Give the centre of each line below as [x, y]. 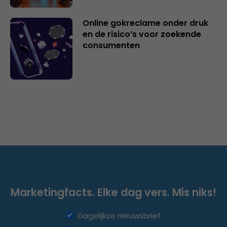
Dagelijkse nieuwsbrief [119, 216]
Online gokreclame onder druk [145, 23]
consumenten [111, 45]
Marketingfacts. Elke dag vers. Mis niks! [113, 193]
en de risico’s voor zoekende [142, 34]
